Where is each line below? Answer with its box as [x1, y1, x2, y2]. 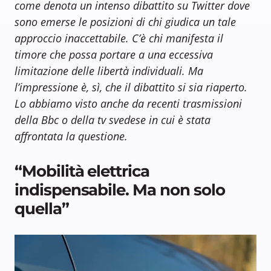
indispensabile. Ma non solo [15, 180, 225, 200]
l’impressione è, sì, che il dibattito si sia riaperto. [15, 80, 247, 95]
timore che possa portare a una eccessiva [15, 47, 213, 62]
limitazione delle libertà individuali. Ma [15, 64, 203, 79]
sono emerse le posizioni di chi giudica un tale [15, 15, 236, 30]
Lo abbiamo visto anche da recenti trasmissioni [15, 96, 242, 111]
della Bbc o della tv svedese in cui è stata [15, 113, 211, 128]
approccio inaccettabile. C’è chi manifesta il [15, 31, 223, 46]
